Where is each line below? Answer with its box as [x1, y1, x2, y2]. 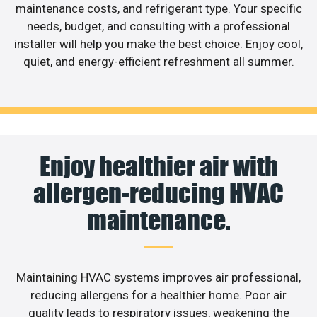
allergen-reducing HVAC [33, 177, 284, 209]
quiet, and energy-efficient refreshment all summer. [23, 54, 294, 69]
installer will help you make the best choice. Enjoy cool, [14, 37, 303, 52]
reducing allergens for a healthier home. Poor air [30, 287, 287, 302]
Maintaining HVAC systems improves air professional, [16, 270, 301, 284]
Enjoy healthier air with [39, 150, 278, 182]
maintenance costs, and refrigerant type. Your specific [15, 1, 302, 16]
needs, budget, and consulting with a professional [27, 19, 290, 34]
